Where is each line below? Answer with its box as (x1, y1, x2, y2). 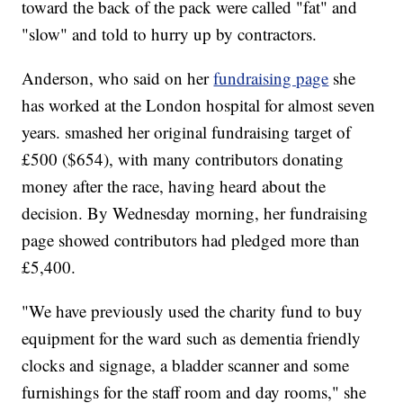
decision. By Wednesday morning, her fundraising (22, 201, 369, 225)
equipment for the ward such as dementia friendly (22, 327, 362, 350)
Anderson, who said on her (22, 67, 214, 90)
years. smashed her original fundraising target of (22, 121, 352, 144)
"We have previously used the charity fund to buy (22, 300, 363, 323)
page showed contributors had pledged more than (22, 228, 361, 252)
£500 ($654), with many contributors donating (22, 148, 345, 171)
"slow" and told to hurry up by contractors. (22, 22, 318, 46)
